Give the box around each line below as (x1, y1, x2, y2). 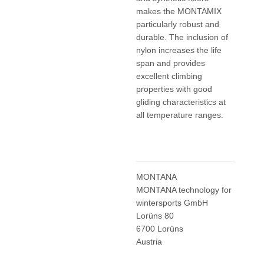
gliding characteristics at (136, 97, 226, 107)
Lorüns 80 (136, 211, 174, 220)
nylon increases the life (136, 45, 222, 55)
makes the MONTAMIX (136, 6, 222, 16)
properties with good (136, 84, 212, 94)
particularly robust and (136, 19, 219, 29)
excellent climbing (136, 71, 202, 81)
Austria (136, 237, 162, 246)
